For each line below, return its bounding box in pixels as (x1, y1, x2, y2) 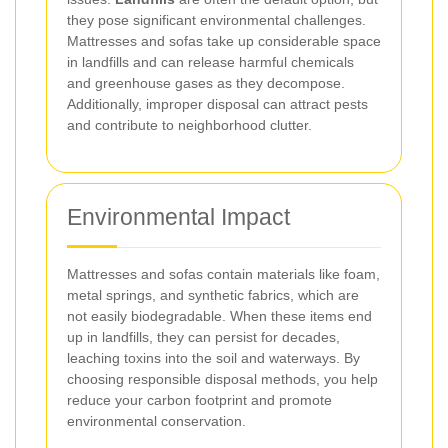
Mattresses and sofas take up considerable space (67, 33, 381, 49)
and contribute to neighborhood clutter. (67, 117, 312, 133)
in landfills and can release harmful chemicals (67, 54, 354, 70)
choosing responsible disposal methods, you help (67, 371, 378, 387)
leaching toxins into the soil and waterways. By (67, 350, 360, 366)
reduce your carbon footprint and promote (67, 392, 332, 408)
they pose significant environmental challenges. (67, 12, 366, 28)
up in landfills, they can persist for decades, (67, 329, 340, 345)
